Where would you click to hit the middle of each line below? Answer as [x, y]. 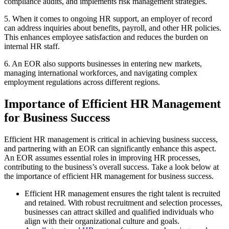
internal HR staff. [32, 46]
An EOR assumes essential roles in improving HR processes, [102, 157]
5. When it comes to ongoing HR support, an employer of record [108, 18]
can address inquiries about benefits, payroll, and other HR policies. [113, 28]
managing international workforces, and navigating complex [101, 73]
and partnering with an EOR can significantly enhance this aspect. [110, 148]
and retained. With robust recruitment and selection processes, [123, 202]
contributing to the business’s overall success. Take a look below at [111, 167]
